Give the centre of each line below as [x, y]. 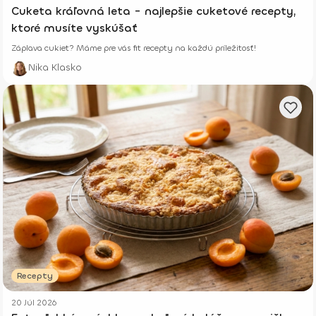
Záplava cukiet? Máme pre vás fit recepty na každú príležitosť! [134, 48]
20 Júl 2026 [34, 303]
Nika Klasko [55, 67]
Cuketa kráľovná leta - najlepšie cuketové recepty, [154, 11]
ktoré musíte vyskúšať [74, 28]
